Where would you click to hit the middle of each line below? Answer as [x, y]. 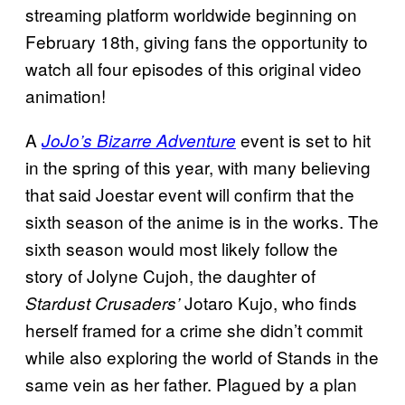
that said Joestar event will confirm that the [190, 194]
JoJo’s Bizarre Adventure [139, 141]
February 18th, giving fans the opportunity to [197, 42]
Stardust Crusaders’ [103, 303]
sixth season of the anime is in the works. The [202, 221]
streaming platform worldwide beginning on [191, 14]
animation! [66, 96]
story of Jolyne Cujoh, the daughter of [170, 276]
